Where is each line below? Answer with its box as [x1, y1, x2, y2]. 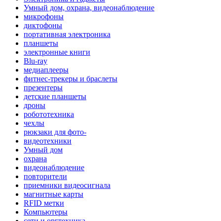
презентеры [24, 83, 63, 92]
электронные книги [24, 47, 90, 56]
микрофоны [24, 12, 64, 21]
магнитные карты [24, 189, 83, 198]
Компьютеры [24, 207, 68, 216]
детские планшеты [24, 92, 86, 101]
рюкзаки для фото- [24, 127, 86, 136]
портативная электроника [24, 30, 110, 38]
